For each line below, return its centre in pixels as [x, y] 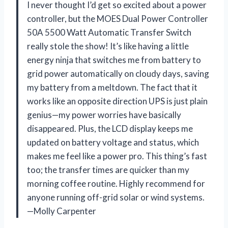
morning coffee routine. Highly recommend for [116, 183]
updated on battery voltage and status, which [113, 142]
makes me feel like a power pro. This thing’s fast [117, 156]
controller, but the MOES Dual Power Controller [118, 18]
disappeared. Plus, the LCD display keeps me [110, 128]
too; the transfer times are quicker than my [108, 169]
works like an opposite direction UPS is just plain [117, 101]
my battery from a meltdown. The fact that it [112, 87]
